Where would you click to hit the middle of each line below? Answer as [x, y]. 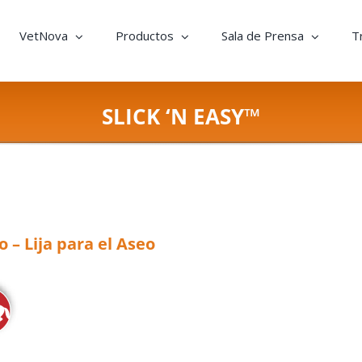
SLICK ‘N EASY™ [181, 116]
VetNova [44, 36]
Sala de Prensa [263, 36]
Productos [145, 36]
